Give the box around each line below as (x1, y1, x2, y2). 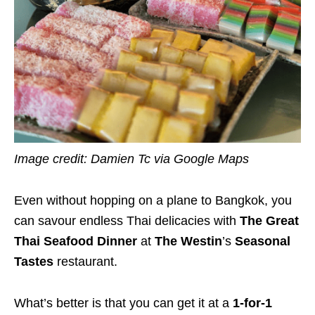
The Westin (155, 234, 222, 249)
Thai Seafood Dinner (14, 234, 137, 249)
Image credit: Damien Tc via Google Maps (14, 152, 249, 167)
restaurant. (53, 255, 117, 269)
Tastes (14, 255, 53, 269)
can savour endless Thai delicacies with (14, 214, 240, 229)
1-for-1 (233, 296, 272, 311)
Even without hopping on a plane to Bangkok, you (14, 193, 292, 208)
